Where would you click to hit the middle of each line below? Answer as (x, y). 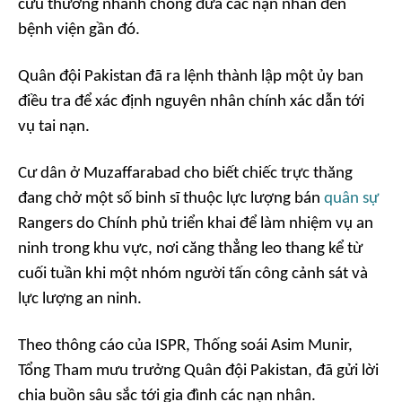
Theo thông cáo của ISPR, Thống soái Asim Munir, (185, 345)
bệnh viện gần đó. (79, 30)
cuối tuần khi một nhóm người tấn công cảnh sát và (193, 274)
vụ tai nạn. (54, 127)
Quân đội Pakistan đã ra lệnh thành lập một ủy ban (191, 76)
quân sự (351, 198)
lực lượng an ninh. (80, 299)
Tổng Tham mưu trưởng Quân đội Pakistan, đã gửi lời (198, 371)
